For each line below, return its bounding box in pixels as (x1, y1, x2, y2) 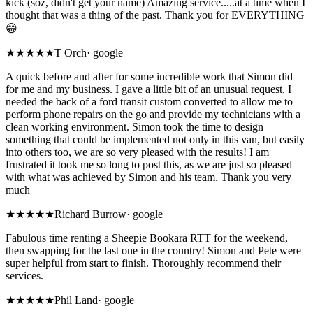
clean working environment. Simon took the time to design (6, 121, 263, 133)
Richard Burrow (54, 208, 126, 221)
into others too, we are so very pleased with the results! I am (6, 146, 269, 159)
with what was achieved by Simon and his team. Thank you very (6, 171, 291, 184)
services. (6, 270, 43, 282)
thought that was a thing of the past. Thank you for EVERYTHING (6, 9, 305, 22)
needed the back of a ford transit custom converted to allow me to (6, 96, 293, 108)
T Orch (54, 47, 87, 59)
